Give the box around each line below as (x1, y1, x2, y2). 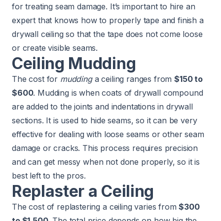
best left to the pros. (12, 171, 86, 181)
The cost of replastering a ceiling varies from (12, 202, 179, 212)
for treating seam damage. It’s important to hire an (12, 1, 195, 12)
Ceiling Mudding (12, 54, 136, 74)
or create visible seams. (12, 43, 98, 53)
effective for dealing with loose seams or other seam (12, 129, 204, 140)
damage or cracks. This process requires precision (12, 143, 198, 153)
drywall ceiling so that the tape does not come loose (12, 29, 203, 39)
